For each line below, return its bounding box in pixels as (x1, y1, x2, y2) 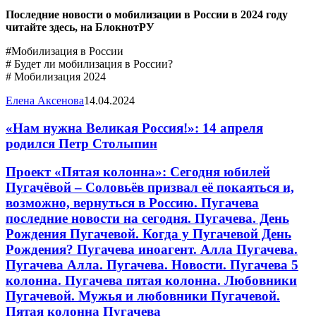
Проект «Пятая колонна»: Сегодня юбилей (6, 164, 270, 180)
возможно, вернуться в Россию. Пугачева (6, 195, 259, 211)
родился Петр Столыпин (6, 135, 157, 151)
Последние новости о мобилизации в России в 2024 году (6, 8, 288, 20)
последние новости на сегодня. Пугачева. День (6, 211, 289, 226)
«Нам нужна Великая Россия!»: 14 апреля (6, 120, 263, 135)
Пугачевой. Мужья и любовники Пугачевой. (6, 288, 280, 304)
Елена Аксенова (6, 94, 84, 107)
